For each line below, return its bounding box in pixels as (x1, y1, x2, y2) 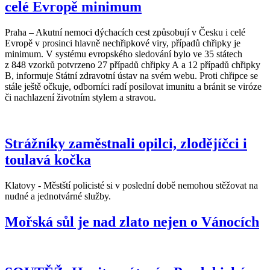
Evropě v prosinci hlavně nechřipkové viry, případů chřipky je (5, 37, 240, 48)
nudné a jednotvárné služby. (5, 190, 111, 201)
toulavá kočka (5, 151, 91, 168)
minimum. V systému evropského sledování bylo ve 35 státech (5, 48, 242, 59)
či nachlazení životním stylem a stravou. (5, 92, 156, 102)
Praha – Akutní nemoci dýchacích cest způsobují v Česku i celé (5, 27, 245, 37)
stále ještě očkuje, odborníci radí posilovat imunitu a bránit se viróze (5, 81, 262, 92)
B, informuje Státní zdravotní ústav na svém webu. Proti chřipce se (5, 70, 258, 81)
